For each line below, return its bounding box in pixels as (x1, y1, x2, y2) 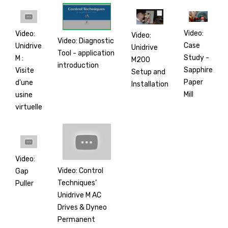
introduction (58, 61, 99, 70)
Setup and (131, 67, 165, 76)
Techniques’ (58, 179, 97, 188)
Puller (15, 179, 34, 188)
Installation (131, 79, 168, 89)
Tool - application (58, 49, 115, 58)
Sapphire (184, 65, 213, 74)
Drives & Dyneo (58, 203, 107, 212)
